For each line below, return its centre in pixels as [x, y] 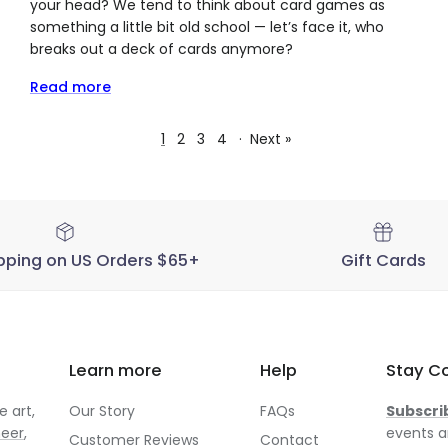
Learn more [115, 371]
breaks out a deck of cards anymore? [161, 49]
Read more [70, 87]
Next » [270, 139]
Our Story [102, 411]
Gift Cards [383, 261]
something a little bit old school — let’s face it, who [206, 27]
